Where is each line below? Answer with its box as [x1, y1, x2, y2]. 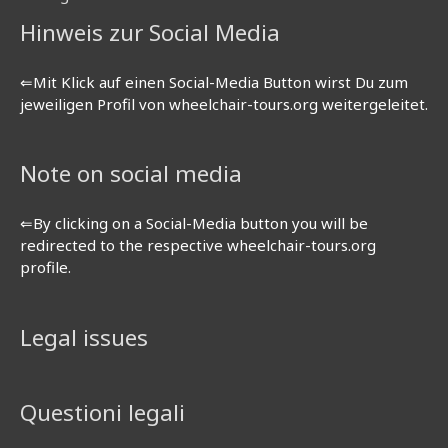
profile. [20, 257, 71, 278]
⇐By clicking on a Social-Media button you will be [20, 213, 368, 234]
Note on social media [20, 158, 242, 190]
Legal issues [20, 322, 148, 354]
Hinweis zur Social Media [20, 16, 280, 48]
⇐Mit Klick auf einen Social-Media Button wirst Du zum [20, 72, 408, 93]
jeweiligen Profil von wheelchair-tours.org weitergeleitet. [20, 94, 428, 115]
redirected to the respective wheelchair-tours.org [20, 235, 376, 256]
